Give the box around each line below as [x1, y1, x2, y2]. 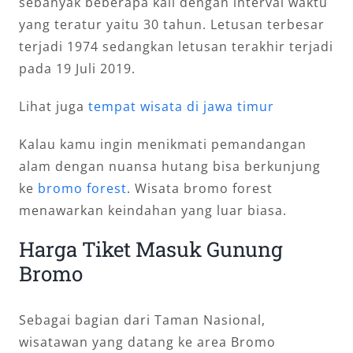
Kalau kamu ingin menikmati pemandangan [19, 136, 307, 153]
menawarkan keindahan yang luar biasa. [19, 202, 287, 219]
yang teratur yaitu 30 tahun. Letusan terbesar [19, 16, 325, 33]
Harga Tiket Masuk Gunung [19, 236, 283, 262]
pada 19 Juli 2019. [19, 60, 136, 77]
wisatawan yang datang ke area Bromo [19, 333, 276, 351]
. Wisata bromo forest [127, 180, 273, 197]
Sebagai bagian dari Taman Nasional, [19, 310, 266, 329]
